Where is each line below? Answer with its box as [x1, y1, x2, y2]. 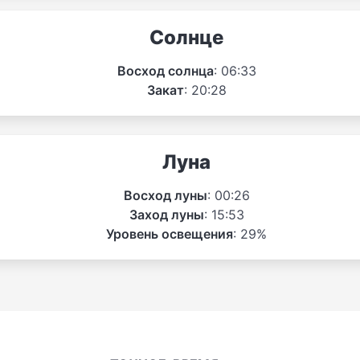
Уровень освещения [106, 225, 233, 242]
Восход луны [123, 186, 207, 203]
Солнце [149, 25, 223, 49]
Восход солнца [117, 62, 214, 79]
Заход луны [129, 206, 204, 223]
